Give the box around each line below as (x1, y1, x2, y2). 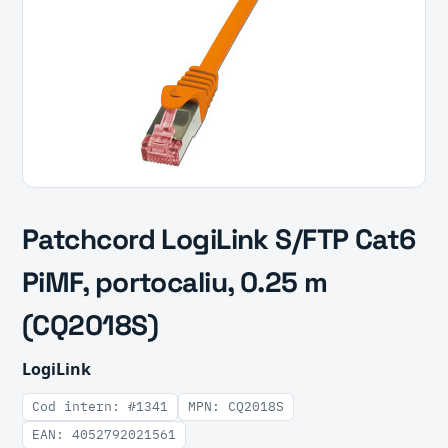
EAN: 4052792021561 (32, 426, 176, 443)
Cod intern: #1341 (32, 398, 168, 415)
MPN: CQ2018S (188, 398, 284, 415)
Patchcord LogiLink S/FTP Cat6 (22, 221, 416, 257)
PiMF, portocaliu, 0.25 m (22, 264, 328, 300)
